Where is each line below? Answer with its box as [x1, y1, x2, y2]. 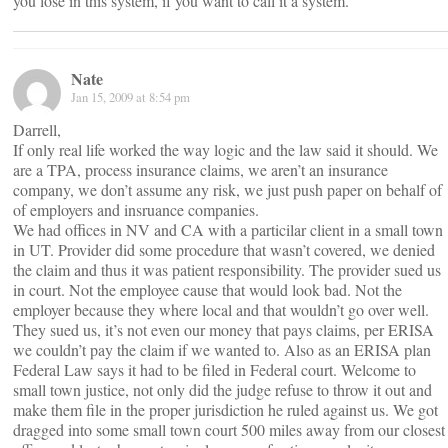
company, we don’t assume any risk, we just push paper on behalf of [13, 179, 442, 200]
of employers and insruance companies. [13, 199, 259, 220]
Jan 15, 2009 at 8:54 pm [71, 88, 190, 106]
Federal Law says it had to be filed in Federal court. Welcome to [13, 359, 416, 380]
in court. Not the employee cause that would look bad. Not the [13, 279, 402, 300]
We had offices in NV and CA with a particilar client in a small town [13, 219, 443, 240]
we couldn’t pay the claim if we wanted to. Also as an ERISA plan [13, 339, 431, 360]
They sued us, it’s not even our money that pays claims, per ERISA [13, 319, 434, 340]
